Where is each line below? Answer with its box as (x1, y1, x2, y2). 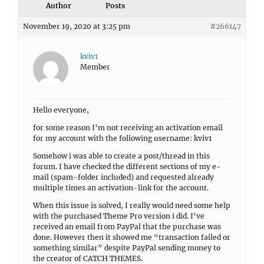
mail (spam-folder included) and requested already (33, 173, 214, 181)
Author (45, 1, 71, 10)
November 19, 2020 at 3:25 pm (23, 22, 130, 31)
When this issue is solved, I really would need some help (33, 201, 230, 210)
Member (80, 62, 110, 71)
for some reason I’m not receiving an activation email (33, 123, 223, 132)
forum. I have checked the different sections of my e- (33, 162, 221, 171)
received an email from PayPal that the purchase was (33, 222, 221, 231)
